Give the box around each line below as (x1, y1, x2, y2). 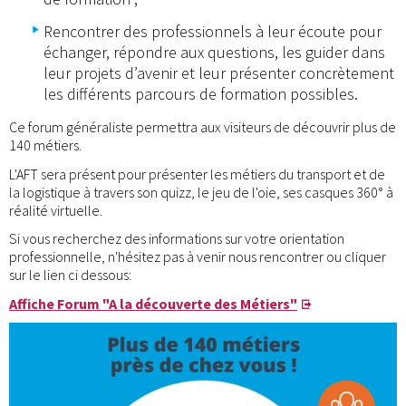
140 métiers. (9, 136, 82, 155)
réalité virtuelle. (9, 200, 102, 219)
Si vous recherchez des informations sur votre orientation (9, 229, 344, 248)
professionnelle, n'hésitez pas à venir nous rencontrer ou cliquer (9, 247, 386, 266)
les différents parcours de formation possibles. (43, 83, 358, 105)
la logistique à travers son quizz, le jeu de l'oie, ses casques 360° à (9, 182, 393, 201)
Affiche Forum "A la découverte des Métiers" (9, 294, 297, 313)
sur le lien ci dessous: (9, 266, 131, 285)
